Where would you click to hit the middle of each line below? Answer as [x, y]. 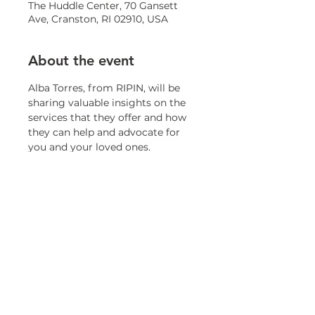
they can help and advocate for [105, 132]
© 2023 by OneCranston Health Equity [109, 309]
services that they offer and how [109, 117]
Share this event [80, 226]
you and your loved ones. [89, 147]
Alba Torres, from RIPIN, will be [105, 88]
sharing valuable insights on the [108, 103]
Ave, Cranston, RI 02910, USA [98, 19]
